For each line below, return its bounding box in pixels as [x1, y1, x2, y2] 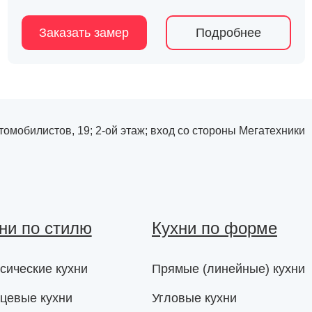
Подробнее [195, 25, 261, 40]
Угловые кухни [151, 291, 237, 305]
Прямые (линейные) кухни [151, 262, 305, 276]
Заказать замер [39, 25, 130, 40]
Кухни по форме [151, 219, 277, 237]
